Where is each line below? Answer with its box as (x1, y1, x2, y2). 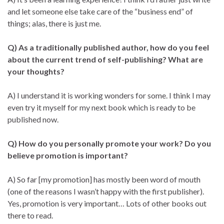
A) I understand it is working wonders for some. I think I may (7, 90, 210, 100)
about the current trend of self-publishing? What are (7, 54, 203, 64)
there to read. (7, 210, 53, 220)
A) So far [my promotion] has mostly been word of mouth (7, 174, 200, 184)
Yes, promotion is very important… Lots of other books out (7, 198, 206, 208)
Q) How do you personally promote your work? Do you (7, 138, 211, 148)
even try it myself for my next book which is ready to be (7, 102, 195, 112)
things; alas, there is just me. (7, 18, 101, 28)
